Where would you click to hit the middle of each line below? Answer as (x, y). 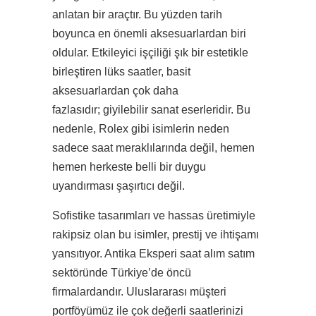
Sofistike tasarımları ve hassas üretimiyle (154, 215)
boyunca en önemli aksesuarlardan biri (149, 34)
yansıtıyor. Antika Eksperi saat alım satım (153, 254)
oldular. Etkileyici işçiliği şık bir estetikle (150, 53)
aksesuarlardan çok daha (115, 91)
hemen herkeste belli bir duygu (129, 167)
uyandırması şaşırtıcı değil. (119, 186)
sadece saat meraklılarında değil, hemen (153, 148)
